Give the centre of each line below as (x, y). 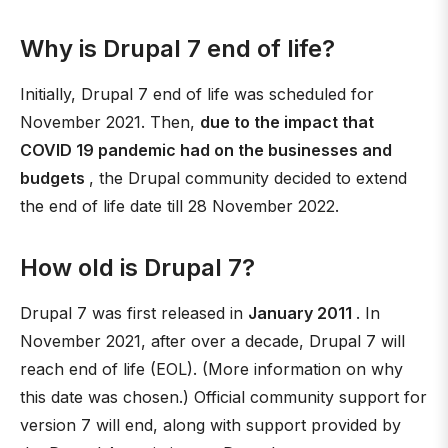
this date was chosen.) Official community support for (223, 397)
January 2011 (302, 313)
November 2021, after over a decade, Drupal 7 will (212, 341)
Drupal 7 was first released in (134, 313)
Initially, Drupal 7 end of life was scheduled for (197, 94)
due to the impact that (287, 122)
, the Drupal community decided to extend (248, 178)
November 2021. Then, (110, 122)
